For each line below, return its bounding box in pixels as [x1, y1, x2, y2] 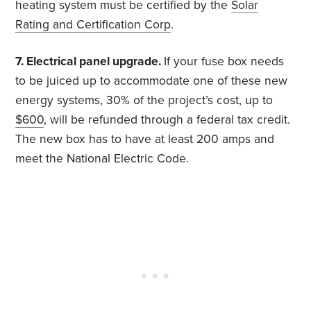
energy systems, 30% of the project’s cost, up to [15, 93, 274, 108]
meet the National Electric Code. [15, 151, 190, 167]
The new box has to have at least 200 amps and [15, 132, 275, 147]
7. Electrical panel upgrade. [15, 54, 165, 69]
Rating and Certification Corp [15, 17, 171, 33]
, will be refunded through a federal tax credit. [44, 112, 291, 128]
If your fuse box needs [164, 54, 285, 69]
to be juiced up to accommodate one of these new [15, 74, 288, 89]
